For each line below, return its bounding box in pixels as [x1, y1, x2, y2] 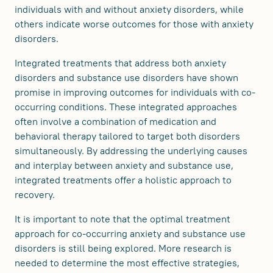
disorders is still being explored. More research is [15, 242, 232, 254]
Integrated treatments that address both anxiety [15, 57, 226, 69]
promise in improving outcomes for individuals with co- [15, 86, 255, 98]
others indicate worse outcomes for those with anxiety [15, 18, 253, 30]
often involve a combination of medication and [15, 115, 216, 127]
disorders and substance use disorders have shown [15, 71, 238, 83]
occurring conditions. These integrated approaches [15, 101, 237, 113]
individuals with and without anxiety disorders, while [15, 3, 244, 15]
